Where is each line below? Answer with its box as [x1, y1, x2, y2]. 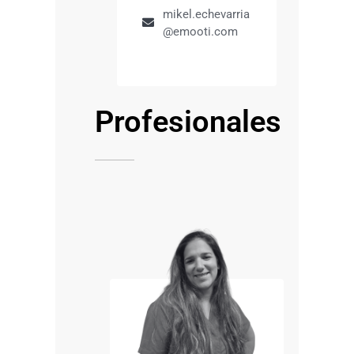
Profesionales [95, 104, 281, 140]
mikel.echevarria [162, 6, 250, 21]
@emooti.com [162, 24, 238, 39]
